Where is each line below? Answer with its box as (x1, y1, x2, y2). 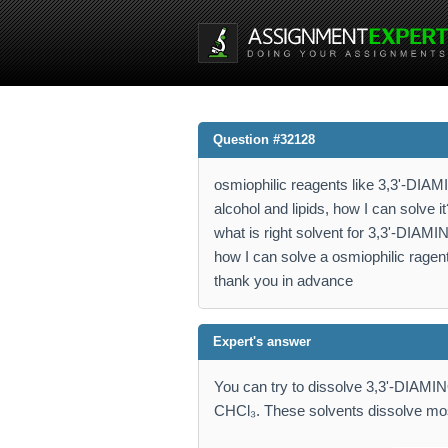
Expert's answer (213, 334, 311, 349)
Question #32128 (213, 132, 315, 147)
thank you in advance (214, 272, 353, 289)
